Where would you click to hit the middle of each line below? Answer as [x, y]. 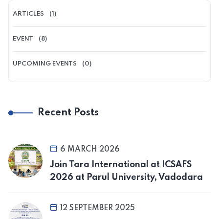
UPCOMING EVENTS [45, 64]
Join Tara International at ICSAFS [121, 164]
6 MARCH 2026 [90, 149]
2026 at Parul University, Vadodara [126, 177]
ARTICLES [29, 14]
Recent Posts [68, 113]
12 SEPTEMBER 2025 [98, 208]
